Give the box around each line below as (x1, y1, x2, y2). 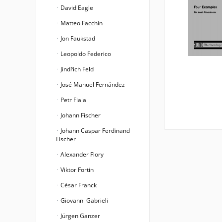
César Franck (59, 181, 97, 189)
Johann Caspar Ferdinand (59, 126, 130, 135)
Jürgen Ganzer (59, 212, 100, 220)
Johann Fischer (59, 111, 101, 119)
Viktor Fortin (59, 166, 94, 174)
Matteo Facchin (59, 19, 103, 27)
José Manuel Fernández (59, 80, 125, 89)
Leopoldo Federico (59, 50, 111, 58)
